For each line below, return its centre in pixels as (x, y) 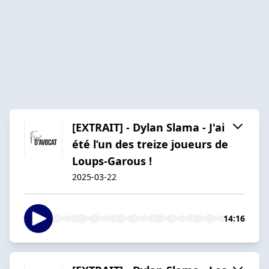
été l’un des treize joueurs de (150, 144)
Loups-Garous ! (112, 161)
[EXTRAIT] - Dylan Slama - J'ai (148, 127)
